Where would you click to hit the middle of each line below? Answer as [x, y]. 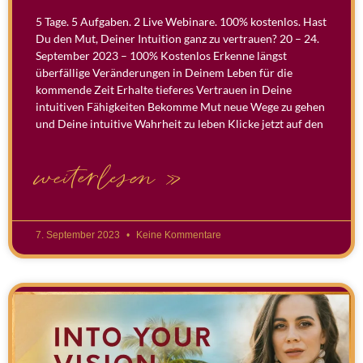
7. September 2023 [79, 235]
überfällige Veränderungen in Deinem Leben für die [164, 72]
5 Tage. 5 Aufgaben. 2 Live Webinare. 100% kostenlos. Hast [181, 21]
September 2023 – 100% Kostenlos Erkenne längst [161, 55]
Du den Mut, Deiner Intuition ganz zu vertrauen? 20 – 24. [177, 38]
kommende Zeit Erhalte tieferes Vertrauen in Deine [164, 89]
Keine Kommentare [177, 235]
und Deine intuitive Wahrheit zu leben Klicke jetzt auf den [179, 123]
